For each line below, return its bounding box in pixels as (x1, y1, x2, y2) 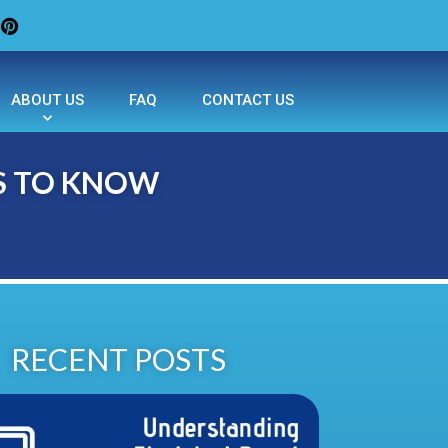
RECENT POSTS (11, 341, 227, 378)
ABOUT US (11, 91, 84, 110)
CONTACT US (202, 91, 294, 110)
